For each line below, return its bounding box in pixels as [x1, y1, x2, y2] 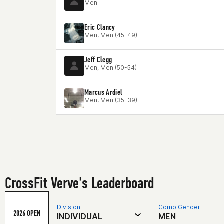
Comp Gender [158, 203, 200, 211]
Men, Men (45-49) [84, 31, 137, 39]
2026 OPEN [13, 208, 40, 218]
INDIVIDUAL [57, 211, 102, 221]
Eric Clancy [84, 22, 115, 32]
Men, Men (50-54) [84, 64, 137, 71]
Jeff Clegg [84, 55, 112, 64]
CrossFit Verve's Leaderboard [5, 173, 154, 192]
